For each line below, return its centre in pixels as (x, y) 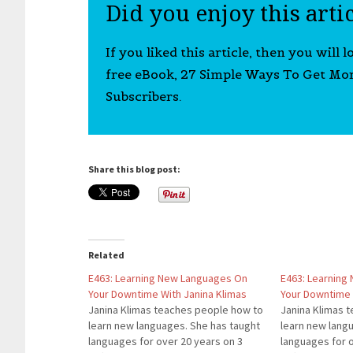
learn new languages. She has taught (174, 325)
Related (106, 255)
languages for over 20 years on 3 (165, 341)
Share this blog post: (134, 169)
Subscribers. (143, 96)
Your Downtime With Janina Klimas (167, 294)
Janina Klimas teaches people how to (176, 310)
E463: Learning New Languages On (168, 278)
